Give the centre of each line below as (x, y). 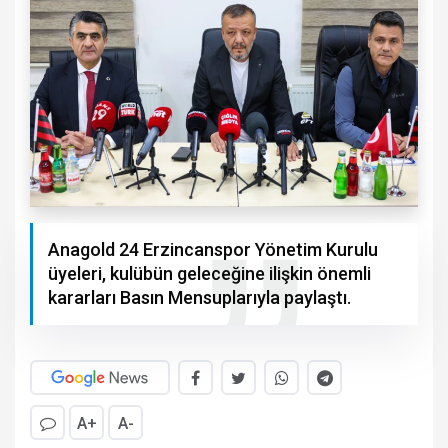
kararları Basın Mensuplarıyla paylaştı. (199, 297)
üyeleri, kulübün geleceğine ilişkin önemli (209, 273)
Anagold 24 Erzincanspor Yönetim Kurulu (213, 249)
